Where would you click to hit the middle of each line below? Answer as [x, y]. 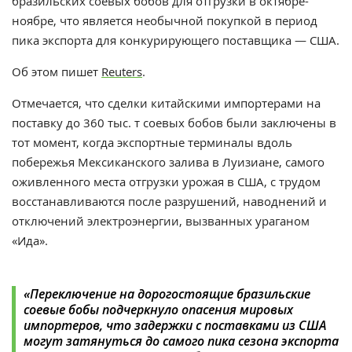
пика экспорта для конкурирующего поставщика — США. [176, 40]
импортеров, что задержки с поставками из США [175, 326]
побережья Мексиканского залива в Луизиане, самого [168, 162]
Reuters [122, 72]
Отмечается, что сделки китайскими [118, 103]
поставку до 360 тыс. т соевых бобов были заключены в [174, 123]
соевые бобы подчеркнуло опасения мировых [158, 310]
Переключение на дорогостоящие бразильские [170, 294]
